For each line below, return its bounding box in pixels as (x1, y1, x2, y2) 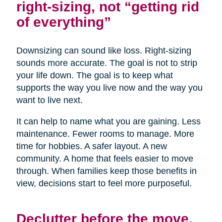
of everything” (16, 14, 111, 30)
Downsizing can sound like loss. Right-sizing (16, 46, 191, 56)
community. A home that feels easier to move (16, 154, 193, 164)
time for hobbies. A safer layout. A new (16, 141, 167, 152)
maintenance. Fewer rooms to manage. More (16, 129, 194, 139)
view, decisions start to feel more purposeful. (16, 178, 192, 189)
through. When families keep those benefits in (16, 166, 197, 176)
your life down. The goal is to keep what (16, 70, 173, 81)
